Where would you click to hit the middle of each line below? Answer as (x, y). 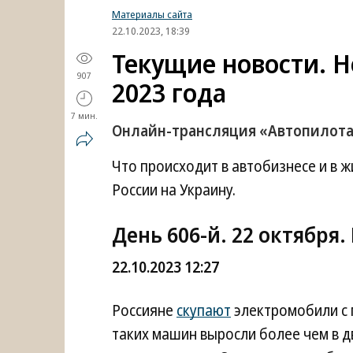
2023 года (169, 93)
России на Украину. (174, 190)
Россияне (144, 310)
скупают (204, 310)
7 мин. (84, 115)
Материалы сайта (152, 14)
